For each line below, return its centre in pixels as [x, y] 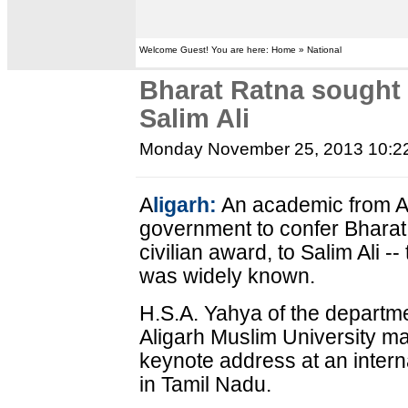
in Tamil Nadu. [206, 384]
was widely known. [228, 276]
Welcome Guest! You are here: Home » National [241, 50]
